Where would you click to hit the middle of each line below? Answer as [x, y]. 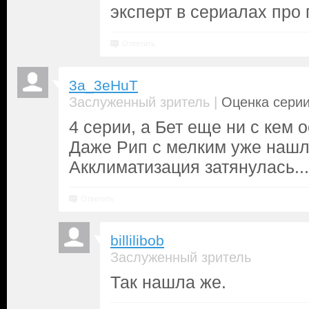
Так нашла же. [168, 282]
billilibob [137, 241]
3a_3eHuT [103, 86]
